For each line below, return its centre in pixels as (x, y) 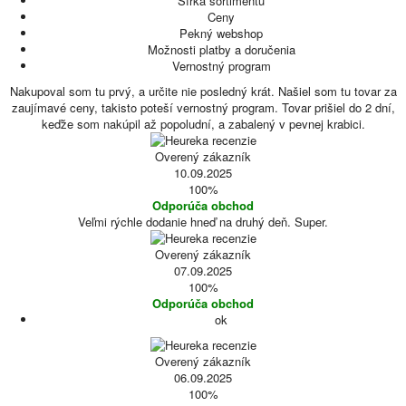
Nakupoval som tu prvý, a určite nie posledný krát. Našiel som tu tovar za (203, 91)
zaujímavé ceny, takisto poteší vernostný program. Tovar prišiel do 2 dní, (203, 107)
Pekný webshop (221, 33)
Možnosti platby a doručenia (221, 49)
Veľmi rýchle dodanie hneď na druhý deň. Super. (203, 222)
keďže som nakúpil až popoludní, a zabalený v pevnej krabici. (203, 124)
